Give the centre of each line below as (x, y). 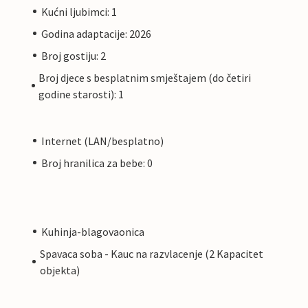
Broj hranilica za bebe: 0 (97, 163)
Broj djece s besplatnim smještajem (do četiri (145, 77)
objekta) (60, 270)
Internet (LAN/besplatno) (102, 141)
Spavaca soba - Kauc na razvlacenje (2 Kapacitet (152, 253)
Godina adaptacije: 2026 (96, 33)
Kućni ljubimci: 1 (79, 11)
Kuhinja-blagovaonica (93, 231)
